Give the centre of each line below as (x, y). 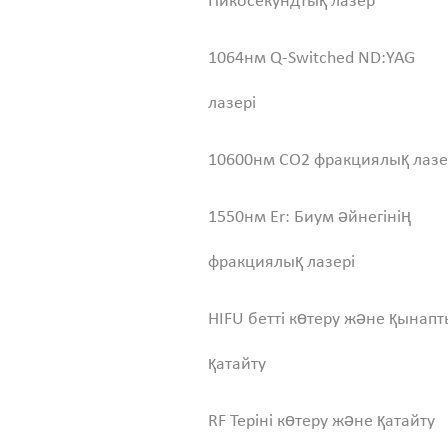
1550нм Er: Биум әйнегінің (309, 217)
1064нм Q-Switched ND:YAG (311, 58)
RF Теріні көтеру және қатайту (321, 421)
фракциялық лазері (281, 262)
